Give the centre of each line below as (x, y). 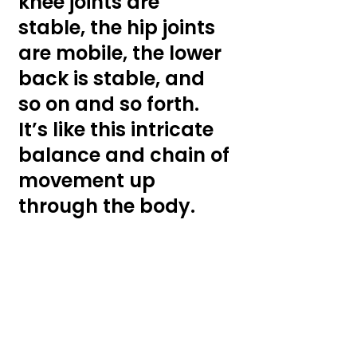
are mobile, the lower (122, 53)
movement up (89, 180)
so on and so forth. (111, 104)
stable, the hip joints (119, 27)
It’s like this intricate (118, 129)
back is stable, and (114, 78)
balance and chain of (126, 155)
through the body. (109, 206)
